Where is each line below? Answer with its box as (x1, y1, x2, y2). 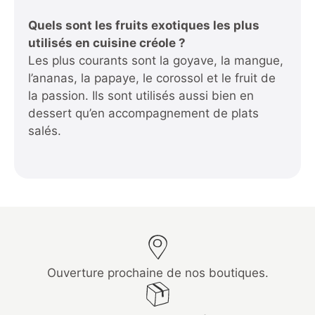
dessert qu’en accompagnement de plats (28, 105, 259, 120)
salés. (28, 123, 61, 138)
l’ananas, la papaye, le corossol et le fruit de (28, 70, 276, 85)
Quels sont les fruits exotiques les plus (28, 18, 259, 32)
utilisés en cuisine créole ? (28, 35, 186, 50)
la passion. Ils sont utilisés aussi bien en (28, 88, 254, 103)
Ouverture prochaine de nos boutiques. (46, 266, 269, 281)
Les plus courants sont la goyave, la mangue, (28, 53, 283, 67)
